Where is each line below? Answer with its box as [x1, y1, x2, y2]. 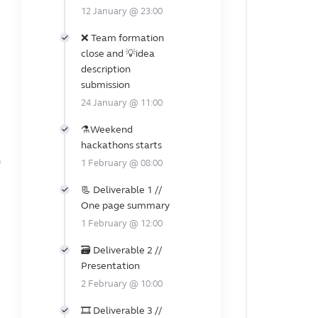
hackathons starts [81, 138, 163, 151]
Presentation [81, 259, 141, 272]
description [81, 62, 131, 75]
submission [81, 78, 131, 91]
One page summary [81, 199, 170, 212]
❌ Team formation [81, 31, 165, 44]
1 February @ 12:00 [81, 217, 163, 229]
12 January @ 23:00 [81, 5, 163, 17]
